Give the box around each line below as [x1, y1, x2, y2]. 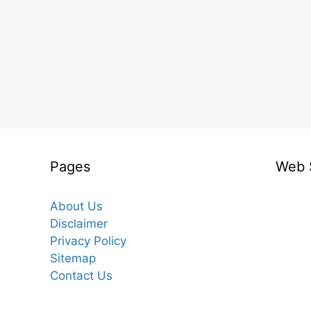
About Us [50, 199, 103, 213]
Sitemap [50, 251, 96, 265]
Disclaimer [50, 217, 108, 230]
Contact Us [50, 269, 112, 283]
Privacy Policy [50, 234, 126, 248]
